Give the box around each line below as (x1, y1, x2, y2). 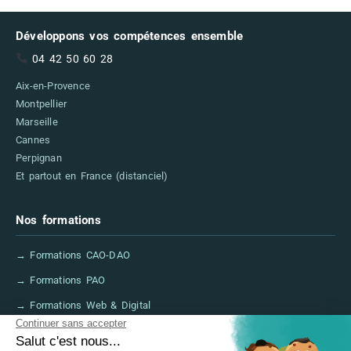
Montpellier (16, 97, 67, 110)
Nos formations (16, 213, 101, 228)
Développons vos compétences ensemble (16, 28, 244, 43)
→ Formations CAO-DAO (16, 249, 130, 262)
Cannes (16, 133, 51, 146)
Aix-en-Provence (16, 79, 90, 92)
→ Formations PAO (16, 274, 106, 287)
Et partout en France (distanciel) (16, 169, 168, 182)
